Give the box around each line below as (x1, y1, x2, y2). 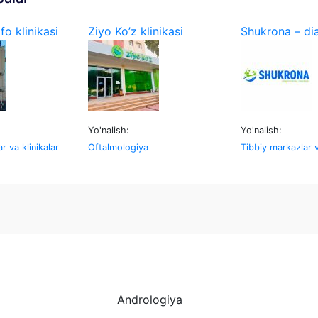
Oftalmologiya (88, 142, 148, 153)
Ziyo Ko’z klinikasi (88, 24, 183, 38)
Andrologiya (117, 292, 182, 307)
